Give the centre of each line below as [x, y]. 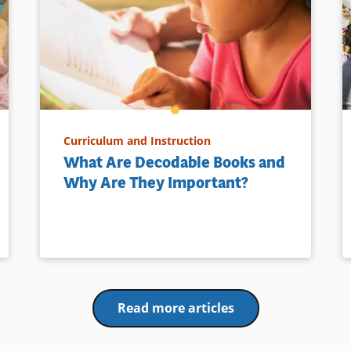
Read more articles [175, 308]
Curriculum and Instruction [137, 140]
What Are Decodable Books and [174, 162]
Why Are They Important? [156, 183]
